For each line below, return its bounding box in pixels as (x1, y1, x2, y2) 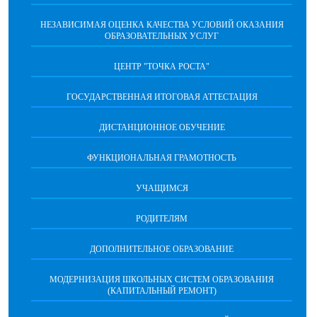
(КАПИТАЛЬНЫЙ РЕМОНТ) (107, 286, 217, 296)
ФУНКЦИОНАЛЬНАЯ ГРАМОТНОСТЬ (87, 153, 236, 163)
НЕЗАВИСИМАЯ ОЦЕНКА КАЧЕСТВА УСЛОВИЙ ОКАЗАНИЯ (40, 20, 284, 30)
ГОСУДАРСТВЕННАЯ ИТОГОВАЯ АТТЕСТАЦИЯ (66, 92, 258, 103)
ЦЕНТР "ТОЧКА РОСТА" (114, 62, 209, 72)
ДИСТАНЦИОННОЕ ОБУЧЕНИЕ (98, 122, 225, 133)
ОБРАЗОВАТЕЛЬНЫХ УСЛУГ (105, 31, 219, 42)
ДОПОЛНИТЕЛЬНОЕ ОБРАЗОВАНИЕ (90, 244, 234, 255)
